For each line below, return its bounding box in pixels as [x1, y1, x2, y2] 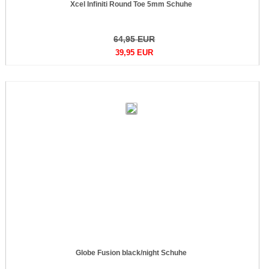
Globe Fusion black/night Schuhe [76, 249, 187, 257]
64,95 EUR [113, 34, 156, 44]
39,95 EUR [115, 48, 154, 57]
